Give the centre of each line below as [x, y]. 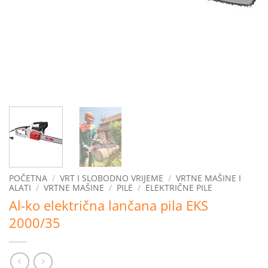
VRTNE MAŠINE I [209, 178]
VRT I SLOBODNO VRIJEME [112, 178]
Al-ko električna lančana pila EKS [109, 206]
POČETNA [28, 178]
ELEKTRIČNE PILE [179, 188]
